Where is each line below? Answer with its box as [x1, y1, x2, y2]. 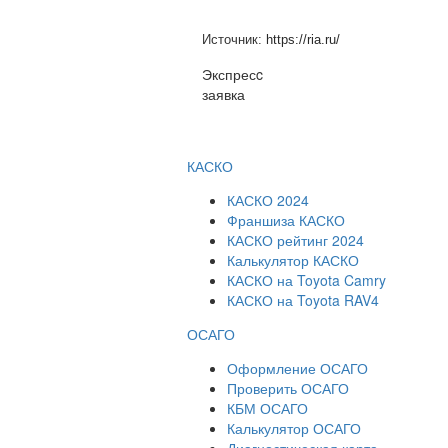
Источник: [202, 31, 266, 47]
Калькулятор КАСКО [227, 249, 359, 270]
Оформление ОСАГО [227, 357, 368, 378]
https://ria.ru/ [266, 31, 340, 47]
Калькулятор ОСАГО [227, 417, 361, 438]
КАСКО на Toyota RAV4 [227, 289, 379, 310]
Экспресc [202, 63, 263, 84]
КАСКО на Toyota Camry [227, 269, 386, 290]
